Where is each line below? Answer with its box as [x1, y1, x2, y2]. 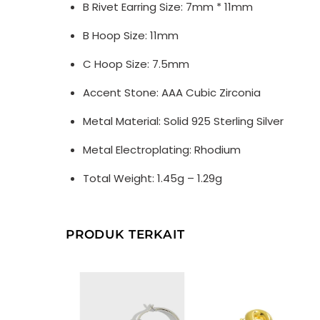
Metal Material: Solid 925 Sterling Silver [83, 113, 284, 129]
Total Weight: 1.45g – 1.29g [83, 170, 222, 186]
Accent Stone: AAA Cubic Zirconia [83, 84, 261, 100]
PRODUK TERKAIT [66, 227, 185, 242]
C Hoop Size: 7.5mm [83, 56, 189, 71]
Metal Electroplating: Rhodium [83, 141, 241, 157]
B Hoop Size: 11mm [83, 27, 179, 43]
